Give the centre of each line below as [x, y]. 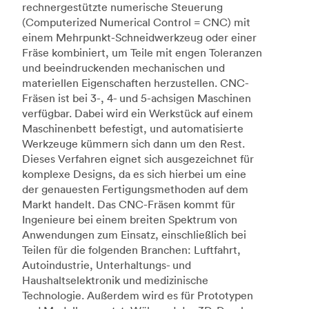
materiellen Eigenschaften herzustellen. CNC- [136, 83]
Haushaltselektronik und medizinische [115, 280]
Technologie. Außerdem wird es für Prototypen [138, 296]
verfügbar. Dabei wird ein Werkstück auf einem [138, 113]
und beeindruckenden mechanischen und [123, 68]
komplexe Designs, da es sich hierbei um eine [134, 174]
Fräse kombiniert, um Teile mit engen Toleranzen [142, 53]
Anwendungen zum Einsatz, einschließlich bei [134, 235]
